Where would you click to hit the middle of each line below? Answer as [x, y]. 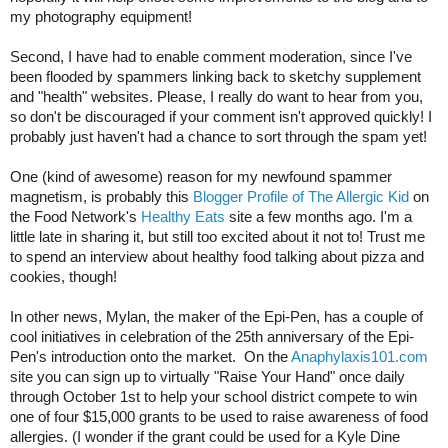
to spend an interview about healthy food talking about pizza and [217, 257]
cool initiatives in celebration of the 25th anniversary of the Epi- [212, 337]
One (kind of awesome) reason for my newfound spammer [201, 177]
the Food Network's [75, 217]
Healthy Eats [183, 217]
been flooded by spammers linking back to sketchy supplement [215, 77]
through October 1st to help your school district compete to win [213, 397]
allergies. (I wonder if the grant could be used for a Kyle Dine [205, 437]
